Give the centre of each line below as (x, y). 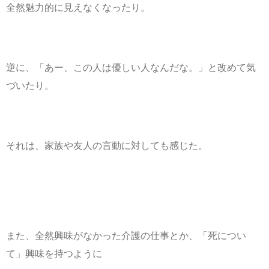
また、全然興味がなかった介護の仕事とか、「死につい (126, 235)
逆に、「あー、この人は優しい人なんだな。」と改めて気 (131, 67)
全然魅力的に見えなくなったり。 (78, 7)
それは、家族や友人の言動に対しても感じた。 (107, 145)
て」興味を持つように (54, 253)
